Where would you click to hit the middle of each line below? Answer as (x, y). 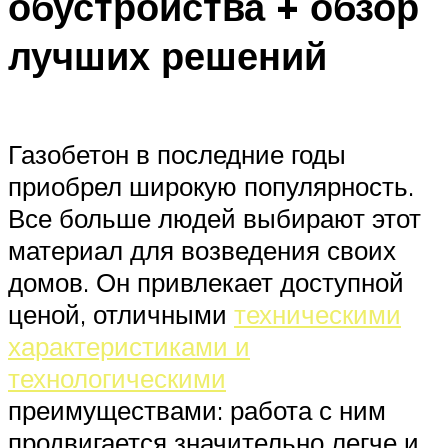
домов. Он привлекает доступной (206, 281)
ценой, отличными (121, 313)
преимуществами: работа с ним (197, 409)
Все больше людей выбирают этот (214, 217)
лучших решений (167, 56)
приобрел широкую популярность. (211, 185)
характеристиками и (129, 345)
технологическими (117, 377)
